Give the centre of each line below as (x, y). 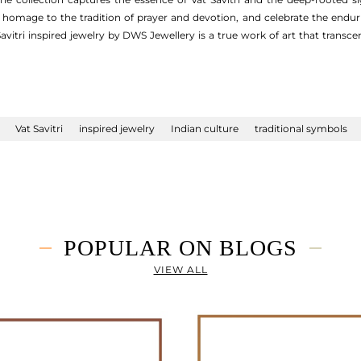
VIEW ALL (180, 270)
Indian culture (205, 129)
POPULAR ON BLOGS (180, 248)
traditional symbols (301, 129)
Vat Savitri (39, 129)
